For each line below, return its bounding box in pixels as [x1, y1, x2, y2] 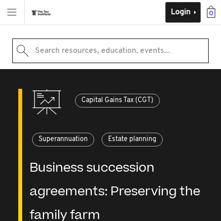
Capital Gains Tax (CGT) [81, 97, 154, 104]
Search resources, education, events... [35, 47, 170, 55]
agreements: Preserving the [30, 183, 201, 200]
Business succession [30, 159, 155, 177]
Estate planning [108, 136, 157, 143]
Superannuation [38, 136, 88, 143]
